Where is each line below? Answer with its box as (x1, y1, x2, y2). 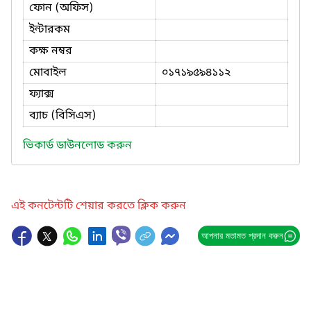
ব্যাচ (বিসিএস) (29, 108, 96, 124)
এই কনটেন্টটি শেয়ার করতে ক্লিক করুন (11, 198, 186, 214)
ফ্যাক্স (29, 86, 54, 102)
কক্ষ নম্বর (29, 43, 72, 59)
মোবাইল (29, 65, 67, 81)
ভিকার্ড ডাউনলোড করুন (23, 137, 132, 153)
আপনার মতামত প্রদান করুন (201, 230, 283, 241)
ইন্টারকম (29, 22, 70, 37)
